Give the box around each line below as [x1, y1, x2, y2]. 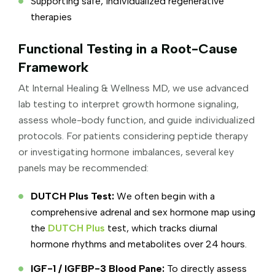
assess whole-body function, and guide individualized [18, 114, 255, 126]
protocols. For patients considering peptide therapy [18, 130, 248, 142]
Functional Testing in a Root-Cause [18, 40, 238, 57]
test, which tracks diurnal [105, 222, 217, 234]
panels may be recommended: [18, 161, 149, 174]
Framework [18, 58, 88, 76]
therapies [31, 10, 72, 23]
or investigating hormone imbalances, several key [18, 145, 234, 158]
